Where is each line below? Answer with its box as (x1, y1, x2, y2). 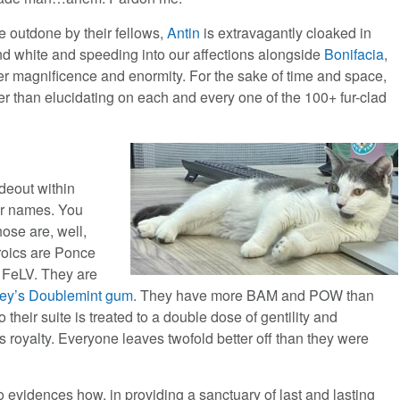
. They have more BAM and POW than (133, 285, 375, 306)
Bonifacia (324, 44, 385, 65)
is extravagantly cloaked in (200, 22, 372, 44)
